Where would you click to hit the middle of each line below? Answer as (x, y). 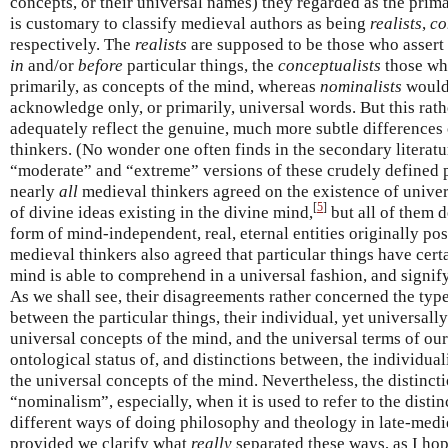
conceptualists (329, 65)
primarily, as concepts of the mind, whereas (165, 86)
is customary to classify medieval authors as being (190, 23)
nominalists (361, 86)
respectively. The (72, 44)
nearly (34, 191)
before (100, 65)
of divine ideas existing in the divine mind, (161, 212)
